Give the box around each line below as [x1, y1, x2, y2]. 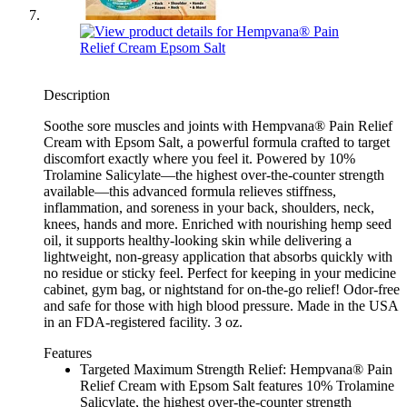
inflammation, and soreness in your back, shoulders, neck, [44, 200, 374, 216]
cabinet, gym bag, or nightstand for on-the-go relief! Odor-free [44, 282, 400, 298]
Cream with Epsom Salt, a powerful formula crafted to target [44, 134, 390, 151]
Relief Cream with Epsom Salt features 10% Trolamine [80, 378, 394, 394]
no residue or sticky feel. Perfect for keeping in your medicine [44, 265, 396, 282]
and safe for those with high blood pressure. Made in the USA [44, 298, 398, 314]
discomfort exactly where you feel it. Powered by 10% [44, 151, 355, 167]
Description [44, 87, 110, 104]
